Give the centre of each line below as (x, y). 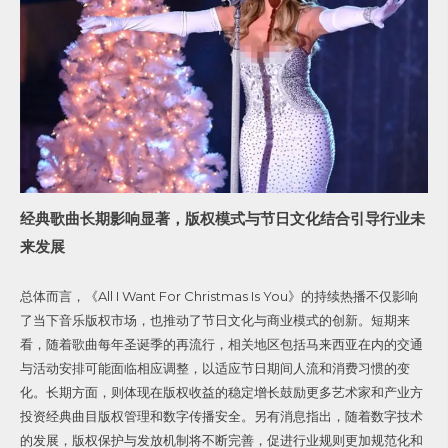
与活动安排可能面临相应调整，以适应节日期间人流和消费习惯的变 (215, 368)
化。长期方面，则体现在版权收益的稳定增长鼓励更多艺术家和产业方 (221, 392)
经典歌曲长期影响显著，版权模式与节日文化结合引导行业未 (222, 219)
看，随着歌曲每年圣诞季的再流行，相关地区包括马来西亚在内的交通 (221, 344)
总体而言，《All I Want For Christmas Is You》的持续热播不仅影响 (219, 296)
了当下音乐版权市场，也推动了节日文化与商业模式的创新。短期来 (215, 320)
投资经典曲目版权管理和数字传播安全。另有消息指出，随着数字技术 (221, 416)
